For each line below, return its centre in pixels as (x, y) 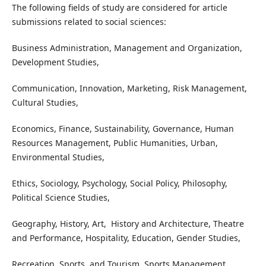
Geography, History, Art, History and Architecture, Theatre (128, 224)
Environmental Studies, (58, 157)
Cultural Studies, (46, 103)
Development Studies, (55, 62)
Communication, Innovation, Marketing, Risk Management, (129, 88)
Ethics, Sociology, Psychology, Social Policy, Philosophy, (119, 183)
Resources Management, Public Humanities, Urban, (115, 143)
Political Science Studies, (61, 198)
